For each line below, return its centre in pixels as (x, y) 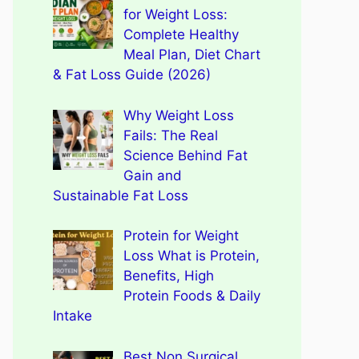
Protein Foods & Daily (192, 296)
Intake (73, 316)
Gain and (152, 175)
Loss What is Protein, (191, 256)
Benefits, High (168, 276)
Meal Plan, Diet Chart (192, 54)
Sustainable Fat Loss (121, 195)
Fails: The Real (170, 135)
